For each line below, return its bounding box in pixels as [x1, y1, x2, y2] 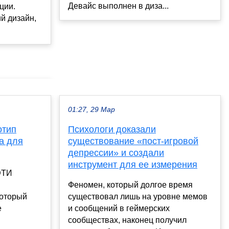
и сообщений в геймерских [68, 204, 170, 213]
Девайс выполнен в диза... [68, 2, 169, 11]
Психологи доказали [68, 124, 156, 135]
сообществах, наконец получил [68, 216, 187, 225]
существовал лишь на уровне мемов [68, 192, 208, 201]
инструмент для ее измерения [68, 159, 197, 170]
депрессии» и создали [68, 148, 164, 158]
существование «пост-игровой [68, 136, 198, 147]
